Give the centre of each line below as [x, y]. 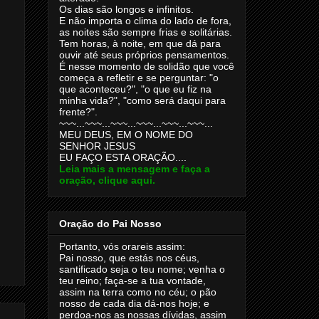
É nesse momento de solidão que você [147, 66]
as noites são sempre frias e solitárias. [146, 32]
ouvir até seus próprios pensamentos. [144, 54]
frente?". [78, 111]
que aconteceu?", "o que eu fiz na [135, 89]
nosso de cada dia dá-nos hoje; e [134, 304]
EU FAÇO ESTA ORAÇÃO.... [123, 157]
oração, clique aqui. [107, 180]
